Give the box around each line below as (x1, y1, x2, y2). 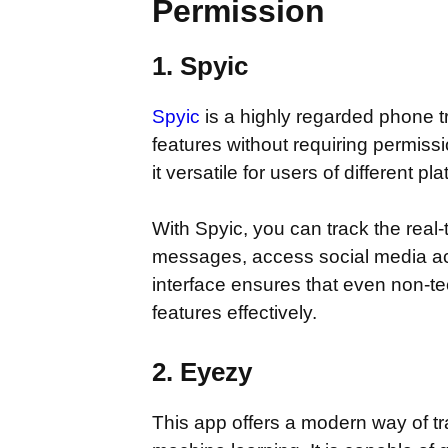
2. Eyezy (152, 356, 252, 387)
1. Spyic (152, 50, 248, 81)
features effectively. (152, 302, 317, 323)
